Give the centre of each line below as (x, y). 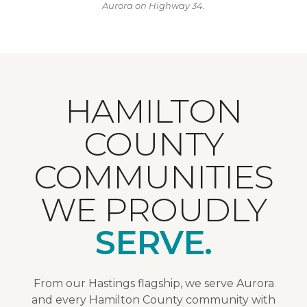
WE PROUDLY (153, 210)
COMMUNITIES (153, 177)
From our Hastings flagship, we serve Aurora (153, 283)
